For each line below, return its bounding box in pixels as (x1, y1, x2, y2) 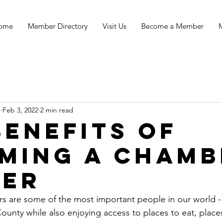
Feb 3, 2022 (2, 106, 38, 115)
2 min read (40, 106, 73, 115)
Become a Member (141, 21, 204, 31)
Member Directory (28, 21, 88, 31)
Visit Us (103, 21, 126, 31)
